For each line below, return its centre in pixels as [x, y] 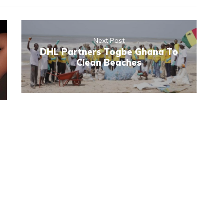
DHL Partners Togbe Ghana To [109, 52]
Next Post [109, 41]
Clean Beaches [109, 63]
